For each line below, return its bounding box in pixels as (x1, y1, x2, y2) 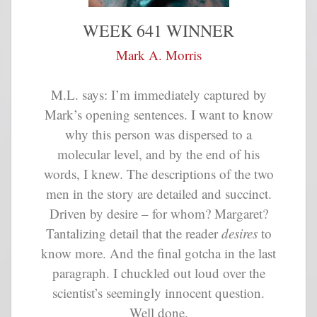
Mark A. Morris (115, 45, 202, 64)
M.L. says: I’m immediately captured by (50, 86, 267, 104)
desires (221, 224, 258, 243)
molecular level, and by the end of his (57, 145, 260, 163)
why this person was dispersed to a (65, 125, 252, 144)
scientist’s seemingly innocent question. (52, 284, 265, 302)
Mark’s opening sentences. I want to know (44, 105, 273, 124)
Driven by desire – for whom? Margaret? (49, 204, 268, 223)
